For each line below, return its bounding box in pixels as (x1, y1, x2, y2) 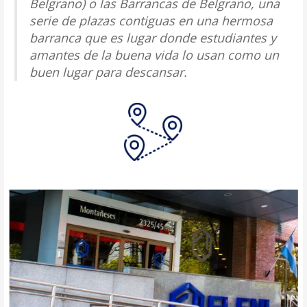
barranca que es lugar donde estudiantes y (29, 29, 276, 47)
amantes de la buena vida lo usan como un (29, 47, 279, 64)
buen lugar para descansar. (29, 64, 187, 81)
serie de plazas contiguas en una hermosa (29, 12, 273, 29)
